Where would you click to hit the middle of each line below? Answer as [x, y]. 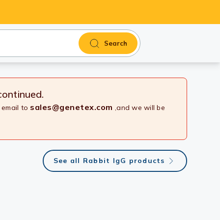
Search [116, 43]
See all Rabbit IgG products [109, 161]
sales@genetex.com [71, 107]
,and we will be [139, 107]
